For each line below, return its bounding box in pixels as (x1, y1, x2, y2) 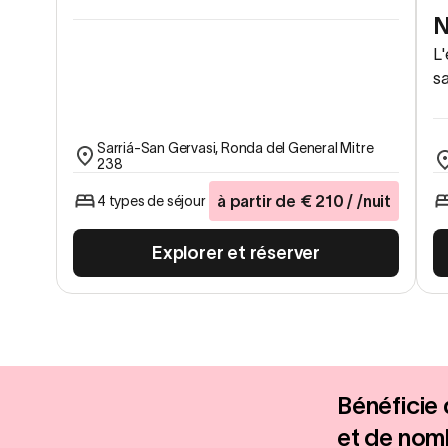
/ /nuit (343, 192, 391, 211)
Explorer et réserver (152, 243, 320, 264)
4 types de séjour (97, 193, 206, 210)
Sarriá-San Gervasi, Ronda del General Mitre (97, 140, 374, 157)
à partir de (216, 192, 296, 211)
